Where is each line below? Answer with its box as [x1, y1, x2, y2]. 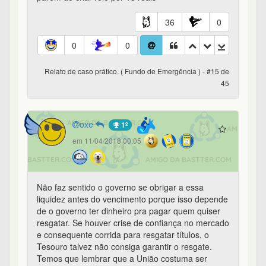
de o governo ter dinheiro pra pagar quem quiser [37, 205, 220, 217]
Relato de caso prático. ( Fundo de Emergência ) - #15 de [45, 66, 229, 77]
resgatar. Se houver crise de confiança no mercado [37, 217, 229, 229]
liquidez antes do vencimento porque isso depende [37, 193, 228, 205]
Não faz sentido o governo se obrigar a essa [37, 181, 204, 194]
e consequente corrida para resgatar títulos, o [37, 229, 209, 241]
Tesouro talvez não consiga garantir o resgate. [37, 240, 212, 253]
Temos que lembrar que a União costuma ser [37, 252, 207, 265]
